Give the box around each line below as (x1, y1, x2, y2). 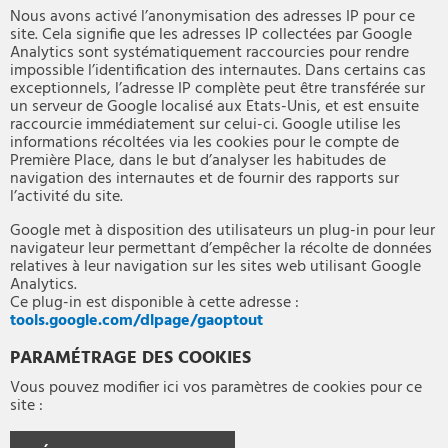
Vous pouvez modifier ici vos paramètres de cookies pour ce (10, 375, 422, 402)
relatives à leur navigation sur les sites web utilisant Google (10, 254, 421, 281)
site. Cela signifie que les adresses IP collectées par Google (10, 22, 412, 49)
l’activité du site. (10, 184, 123, 211)
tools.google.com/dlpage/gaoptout (10, 308, 263, 335)
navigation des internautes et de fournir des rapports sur (10, 166, 399, 193)
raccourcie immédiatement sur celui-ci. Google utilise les (10, 112, 401, 139)
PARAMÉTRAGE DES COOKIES (10, 344, 251, 374)
